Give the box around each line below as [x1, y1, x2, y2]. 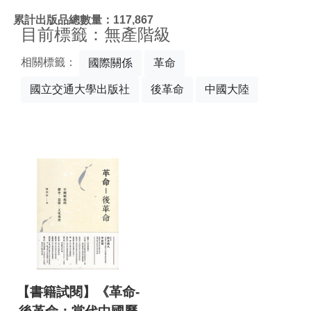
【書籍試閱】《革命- [16, 285, 140, 300]
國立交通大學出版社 [30, 83, 130, 95]
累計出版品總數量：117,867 [13, 13, 153, 26]
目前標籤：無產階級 [21, 25, 171, 44]
